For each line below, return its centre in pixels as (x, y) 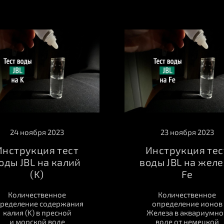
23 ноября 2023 (187, 132)
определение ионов (187, 204)
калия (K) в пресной (37, 213)
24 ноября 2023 (37, 132)
